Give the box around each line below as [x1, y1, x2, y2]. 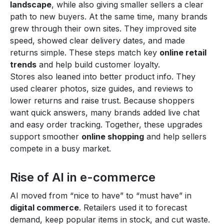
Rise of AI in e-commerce [10, 169, 155, 184]
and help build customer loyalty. [36, 59, 160, 69]
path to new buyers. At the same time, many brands [10, 11, 207, 21]
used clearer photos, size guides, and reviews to [10, 83, 193, 93]
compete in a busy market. [10, 143, 111, 153]
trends [10, 59, 36, 69]
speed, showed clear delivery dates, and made [10, 35, 185, 45]
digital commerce [10, 202, 79, 212]
